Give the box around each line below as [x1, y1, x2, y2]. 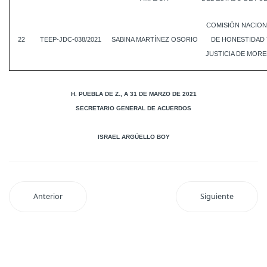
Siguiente [200, 191, 234, 201]
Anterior [33, 191, 63, 201]
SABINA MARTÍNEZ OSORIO [111, 36, 198, 43]
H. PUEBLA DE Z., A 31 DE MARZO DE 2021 [70, 91, 197, 97]
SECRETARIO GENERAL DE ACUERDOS [76, 105, 191, 111]
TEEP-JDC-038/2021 [40, 36, 101, 43]
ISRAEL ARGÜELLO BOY [97, 133, 170, 140]
